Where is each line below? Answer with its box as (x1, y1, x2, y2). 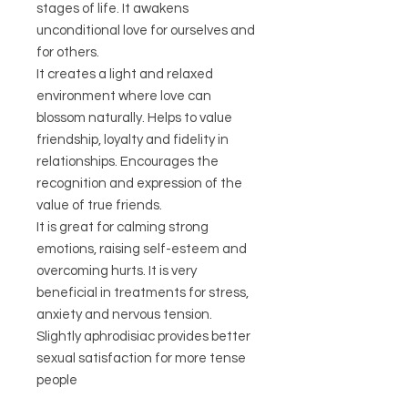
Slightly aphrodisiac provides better (36, 330, 250, 344)
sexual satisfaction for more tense (36, 352, 246, 366)
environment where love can (36, 89, 211, 104)
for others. (36, 46, 99, 60)
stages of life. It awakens (36, 2, 189, 16)
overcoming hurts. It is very (36, 264, 197, 279)
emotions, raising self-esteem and (36, 242, 247, 257)
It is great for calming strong (36, 220, 209, 235)
